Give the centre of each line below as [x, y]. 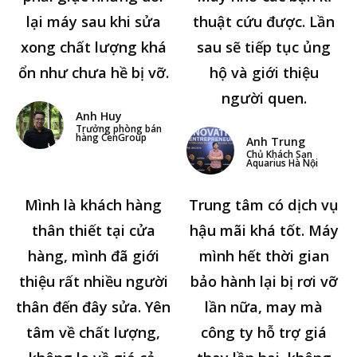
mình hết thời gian [264, 256]
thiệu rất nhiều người [93, 282]
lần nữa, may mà [264, 307]
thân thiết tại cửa [93, 231]
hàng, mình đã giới [93, 256]
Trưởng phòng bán [119, 129]
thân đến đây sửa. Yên [93, 307]
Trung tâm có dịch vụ [264, 205]
